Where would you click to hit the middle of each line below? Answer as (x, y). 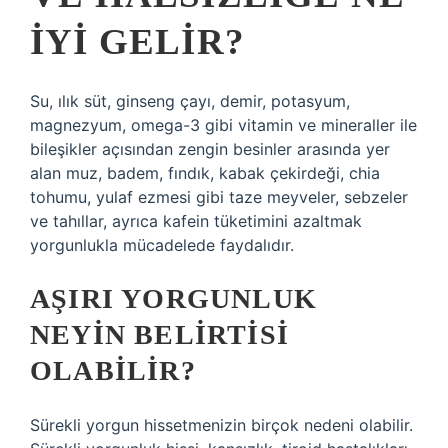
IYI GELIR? (137, 41)
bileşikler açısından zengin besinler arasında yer (210, 149)
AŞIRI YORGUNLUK (173, 298)
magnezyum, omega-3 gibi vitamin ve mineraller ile (223, 125)
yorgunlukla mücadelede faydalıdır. (162, 245)
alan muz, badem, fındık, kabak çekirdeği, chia (205, 173)
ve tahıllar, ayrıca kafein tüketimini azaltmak (196, 221)
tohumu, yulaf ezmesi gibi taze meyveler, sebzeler (219, 197)
